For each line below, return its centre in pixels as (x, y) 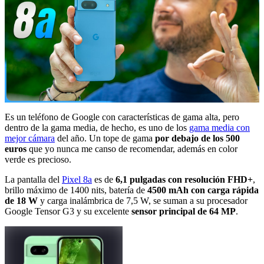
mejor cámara (30, 138)
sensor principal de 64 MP (184, 211)
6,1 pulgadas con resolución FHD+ (184, 179)
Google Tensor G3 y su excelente (68, 211)
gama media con (220, 127)
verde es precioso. (38, 159)
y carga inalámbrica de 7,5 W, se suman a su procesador (143, 200)
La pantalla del (33, 179)
